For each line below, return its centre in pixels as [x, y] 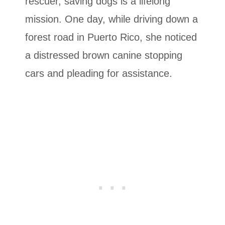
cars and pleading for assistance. [99, 73]
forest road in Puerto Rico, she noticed [111, 37]
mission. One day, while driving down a [111, 19]
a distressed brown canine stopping [104, 55]
